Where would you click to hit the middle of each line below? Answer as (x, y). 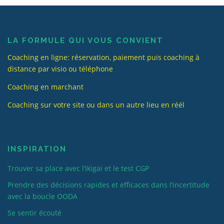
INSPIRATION (37, 149)
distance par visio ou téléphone (60, 69)
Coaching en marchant (45, 87)
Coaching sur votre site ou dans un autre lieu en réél (96, 105)
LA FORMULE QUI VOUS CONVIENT (85, 41)
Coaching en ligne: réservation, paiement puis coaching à (103, 57)
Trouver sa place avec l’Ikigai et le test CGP (78, 168)
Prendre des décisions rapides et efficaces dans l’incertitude (108, 184)
